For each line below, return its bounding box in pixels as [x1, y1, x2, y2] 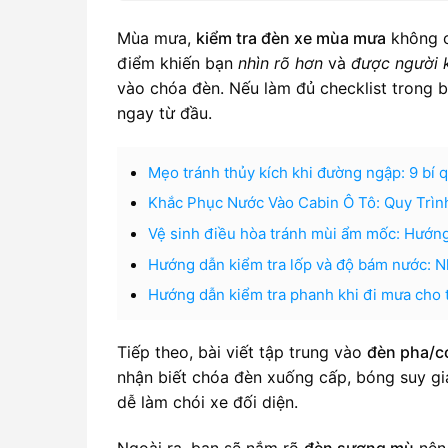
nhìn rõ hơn [238, 53, 323, 73]
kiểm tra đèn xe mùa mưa [196, 28, 386, 48]
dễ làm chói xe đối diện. [117, 391, 298, 412]
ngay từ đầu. [117, 103, 212, 123]
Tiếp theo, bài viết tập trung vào [117, 341, 367, 362]
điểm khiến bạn [117, 53, 238, 73]
